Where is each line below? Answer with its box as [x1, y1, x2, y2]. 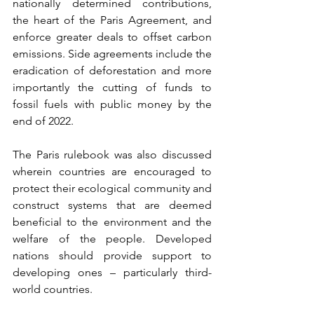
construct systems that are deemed [13, 198, 212, 212]
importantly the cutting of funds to [13, 81, 212, 95]
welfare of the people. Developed [13, 232, 212, 246]
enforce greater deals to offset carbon [13, 30, 212, 44]
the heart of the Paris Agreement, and [13, 13, 212, 27]
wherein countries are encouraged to [13, 165, 212, 179]
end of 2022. [13, 114, 79, 128]
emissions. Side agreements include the [13, 47, 212, 61]
